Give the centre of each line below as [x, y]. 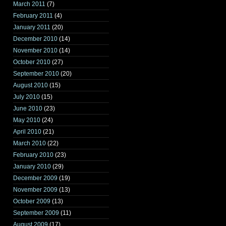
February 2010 [33, 155]
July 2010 [26, 97]
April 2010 [27, 132]
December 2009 [35, 178]
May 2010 [27, 120]
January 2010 [32, 166]
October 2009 [32, 201]
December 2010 [35, 39]
